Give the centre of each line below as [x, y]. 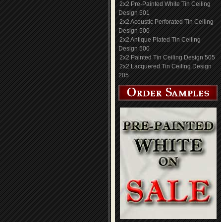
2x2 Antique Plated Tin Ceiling [160, 40]
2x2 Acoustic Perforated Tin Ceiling [166, 22]
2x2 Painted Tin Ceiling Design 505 [167, 57]
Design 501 [134, 13]
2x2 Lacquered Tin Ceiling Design [166, 66]
